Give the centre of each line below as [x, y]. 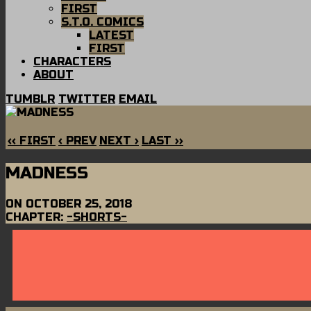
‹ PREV [77, 141]
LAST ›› [162, 141]
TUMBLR [30, 99]
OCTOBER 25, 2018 [79, 203]
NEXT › [119, 141]
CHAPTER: [36, 217]
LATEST [111, 35]
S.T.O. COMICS [102, 22]
